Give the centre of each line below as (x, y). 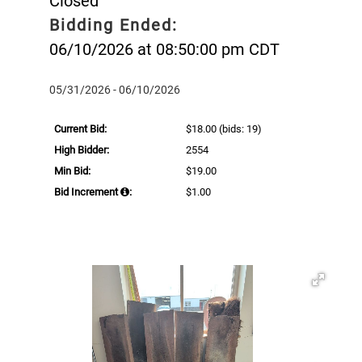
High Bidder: (82, 149)
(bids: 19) (240, 128)
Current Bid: (80, 128)
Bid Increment (87, 192)
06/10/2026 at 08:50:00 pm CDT (164, 49)
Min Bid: (72, 170)
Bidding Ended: (114, 25)
